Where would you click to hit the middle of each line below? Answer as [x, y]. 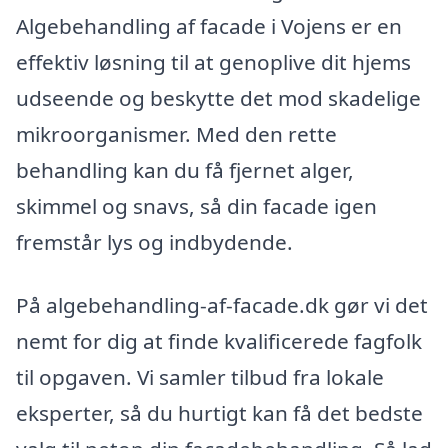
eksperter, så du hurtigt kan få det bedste [219, 413]
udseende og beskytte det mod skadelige [218, 97]
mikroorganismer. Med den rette [176, 133]
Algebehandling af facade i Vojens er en [209, 25]
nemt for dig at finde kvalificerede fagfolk [219, 341]
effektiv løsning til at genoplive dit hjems [213, 61]
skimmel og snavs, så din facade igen [196, 205]
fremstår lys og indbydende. [154, 241]
